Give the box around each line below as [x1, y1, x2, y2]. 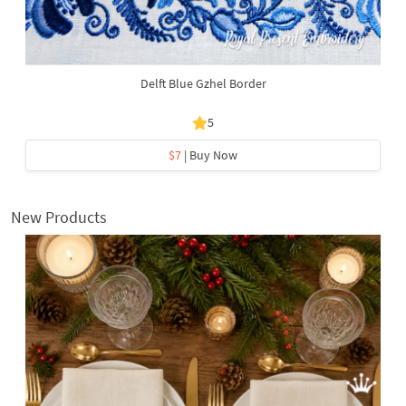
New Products [11, 207, 107, 228]
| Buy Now [181, 147, 237, 164]
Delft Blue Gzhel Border [140, 75, 266, 92]
